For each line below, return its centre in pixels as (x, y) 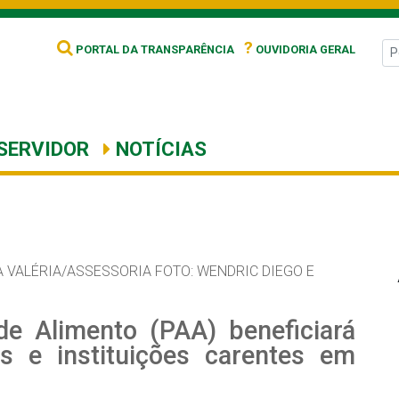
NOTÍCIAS (159, 149)
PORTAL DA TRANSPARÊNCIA (154, 49)
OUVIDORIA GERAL (304, 49)
